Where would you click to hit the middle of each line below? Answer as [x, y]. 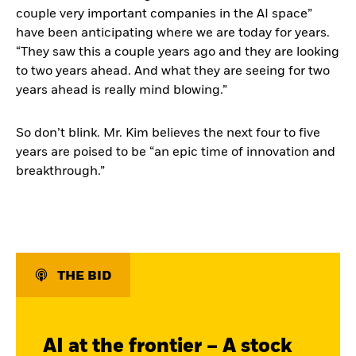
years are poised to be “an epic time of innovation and [176, 153]
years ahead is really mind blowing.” [122, 91]
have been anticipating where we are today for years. [173, 33]
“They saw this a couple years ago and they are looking [178, 52]
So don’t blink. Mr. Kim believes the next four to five [168, 133]
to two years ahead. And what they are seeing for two [173, 72]
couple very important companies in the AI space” [164, 14]
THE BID [84, 277]
